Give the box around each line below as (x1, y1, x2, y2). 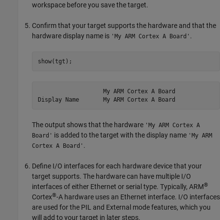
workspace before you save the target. (32, 1, 148, 9)
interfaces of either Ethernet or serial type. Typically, (32, 183, 189, 191)
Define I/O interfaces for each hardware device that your (32, 162, 202, 170)
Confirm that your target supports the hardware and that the (32, 22, 216, 30)
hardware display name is (32, 32, 111, 40)
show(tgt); (37, 57, 72, 65)
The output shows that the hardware (32, 121, 145, 129)
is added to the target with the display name (53, 131, 188, 139)
